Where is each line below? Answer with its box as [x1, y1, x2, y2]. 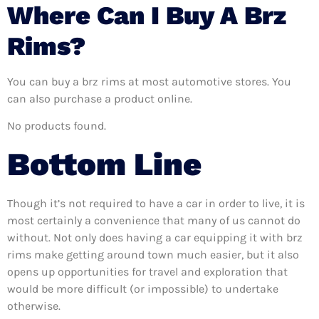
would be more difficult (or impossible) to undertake [7, 281, 278, 296]
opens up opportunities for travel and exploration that [7, 264, 288, 278]
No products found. [7, 119, 106, 133]
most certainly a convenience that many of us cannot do [7, 213, 300, 227]
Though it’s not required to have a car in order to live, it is [7, 196, 305, 210]
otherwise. [7, 298, 63, 313]
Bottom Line [7, 145, 202, 183]
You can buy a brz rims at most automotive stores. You [7, 74, 291, 88]
